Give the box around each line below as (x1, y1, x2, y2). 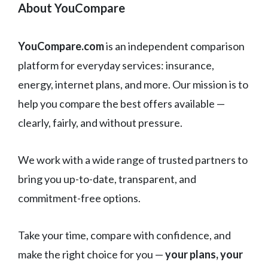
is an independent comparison (104, 39, 245, 53)
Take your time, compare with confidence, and (18, 229, 231, 242)
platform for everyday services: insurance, (18, 59, 214, 72)
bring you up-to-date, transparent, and (18, 172, 196, 186)
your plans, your (165, 248, 243, 261)
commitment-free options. (18, 191, 141, 205)
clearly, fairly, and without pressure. (18, 116, 182, 130)
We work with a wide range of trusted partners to (18, 153, 248, 167)
